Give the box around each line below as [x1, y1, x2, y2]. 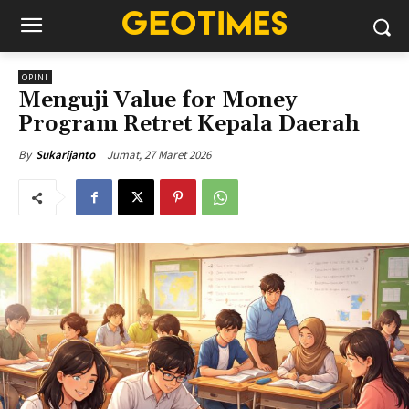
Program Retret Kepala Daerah [18, 110, 360, 138]
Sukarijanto [36, 147, 95, 163]
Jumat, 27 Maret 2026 [107, 146, 211, 163]
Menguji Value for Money [18, 87, 297, 114]
